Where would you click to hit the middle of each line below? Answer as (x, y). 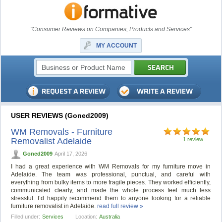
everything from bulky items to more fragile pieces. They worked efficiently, (111, 183)
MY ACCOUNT (117, 46)
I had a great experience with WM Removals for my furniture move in (111, 167)
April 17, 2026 (71, 154)
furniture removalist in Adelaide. (54, 206)
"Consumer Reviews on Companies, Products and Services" (111, 29)
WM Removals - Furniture (62, 132)
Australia (110, 217)
